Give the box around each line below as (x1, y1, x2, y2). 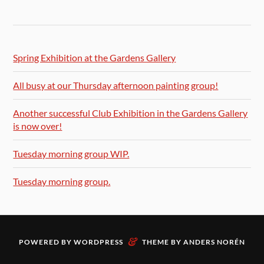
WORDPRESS (74, 237, 123, 246)
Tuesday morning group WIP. (13, 148, 130, 160)
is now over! (13, 120, 62, 132)
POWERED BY (19, 237, 74, 246)
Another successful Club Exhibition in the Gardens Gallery (13, 107, 248, 119)
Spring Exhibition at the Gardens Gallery (13, 52, 176, 64)
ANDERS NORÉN (183, 237, 245, 246)
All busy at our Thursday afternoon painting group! (13, 80, 219, 91)
